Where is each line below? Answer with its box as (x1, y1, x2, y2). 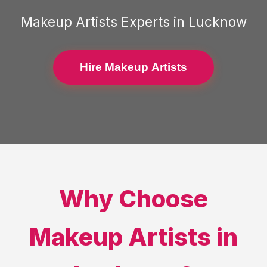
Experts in (117, 14, 188, 30)
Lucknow (188, 14, 247, 30)
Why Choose (59, 184, 208, 213)
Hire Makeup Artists (80, 61, 187, 73)
